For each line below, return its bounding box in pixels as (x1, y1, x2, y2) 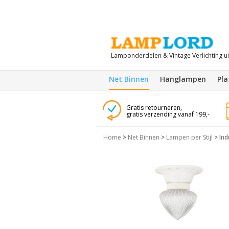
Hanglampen (160, 74, 206, 84)
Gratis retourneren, (126, 103, 182, 112)
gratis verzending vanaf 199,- (126, 110, 210, 119)
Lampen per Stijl (166, 133, 213, 142)
